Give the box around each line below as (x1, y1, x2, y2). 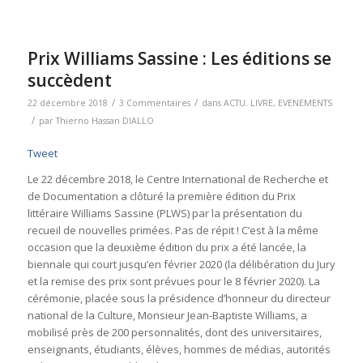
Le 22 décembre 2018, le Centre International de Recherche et (27, 171, 328, 186)
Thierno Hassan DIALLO (55, 114, 154, 126)
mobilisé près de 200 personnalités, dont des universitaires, (27, 324, 322, 340)
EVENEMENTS (277, 96, 332, 109)
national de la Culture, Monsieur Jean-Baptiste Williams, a (27, 307, 307, 322)
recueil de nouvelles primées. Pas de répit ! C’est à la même (27, 222, 318, 237)
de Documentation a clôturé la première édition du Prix (27, 188, 296, 203)
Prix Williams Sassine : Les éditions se (27, 46, 331, 70)
